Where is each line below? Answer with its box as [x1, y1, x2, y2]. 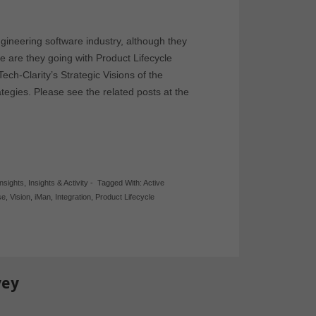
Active [143, 178, 165, 187]
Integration [55, 193, 92, 201]
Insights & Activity [28, 178, 89, 187]
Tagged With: [97, 178, 144, 187]
